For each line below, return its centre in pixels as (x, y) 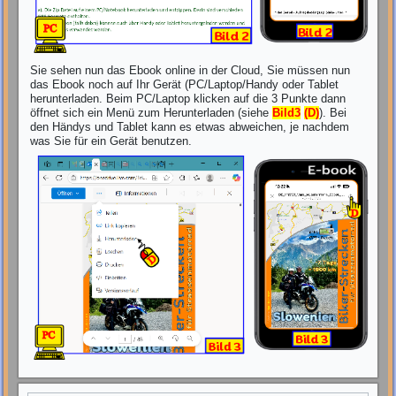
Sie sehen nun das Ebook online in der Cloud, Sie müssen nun (190, 70)
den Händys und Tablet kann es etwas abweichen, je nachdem (190, 126)
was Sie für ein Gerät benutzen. (111, 141)
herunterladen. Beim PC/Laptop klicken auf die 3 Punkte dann (188, 98)
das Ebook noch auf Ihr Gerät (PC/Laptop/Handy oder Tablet (185, 84)
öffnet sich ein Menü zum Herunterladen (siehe (152, 112)
